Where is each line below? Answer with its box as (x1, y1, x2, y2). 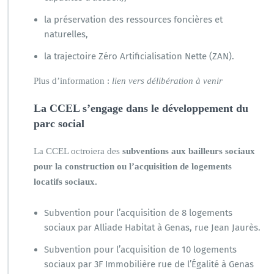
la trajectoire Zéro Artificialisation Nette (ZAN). (44, 50, 234, 62)
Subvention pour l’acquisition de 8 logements (44, 207, 232, 218)
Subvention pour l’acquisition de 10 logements (44, 243, 237, 255)
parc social (34, 117, 84, 130)
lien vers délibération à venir (109, 75, 223, 86)
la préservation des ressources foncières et (44, 13, 223, 25)
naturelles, (44, 28, 88, 40)
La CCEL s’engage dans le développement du (34, 102, 248, 114)
